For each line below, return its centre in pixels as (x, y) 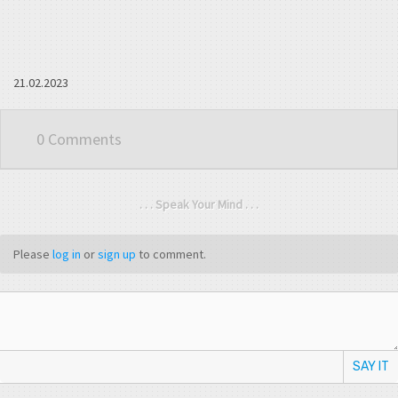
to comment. (171, 255)
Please (33, 255)
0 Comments (79, 139)
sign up (117, 255)
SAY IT (371, 367)
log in (67, 255)
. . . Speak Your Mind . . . (199, 205)
